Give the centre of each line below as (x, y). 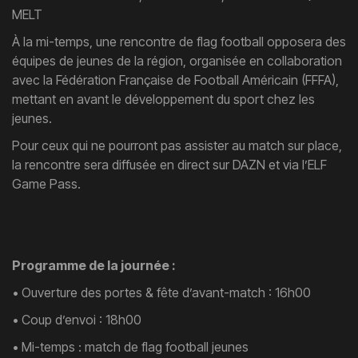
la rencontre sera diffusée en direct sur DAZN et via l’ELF (169, 165)
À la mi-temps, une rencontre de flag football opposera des (179, 42)
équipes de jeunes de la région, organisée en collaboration (177, 61)
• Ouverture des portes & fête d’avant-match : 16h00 (161, 292)
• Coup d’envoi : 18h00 (77, 320)
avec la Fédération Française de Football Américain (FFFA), (175, 80)
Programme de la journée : (94, 265)
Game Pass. (46, 184)
